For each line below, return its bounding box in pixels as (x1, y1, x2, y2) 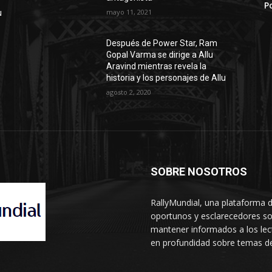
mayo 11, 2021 (106, 7, 152, 17)
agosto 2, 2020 (106, 87, 152, 97)
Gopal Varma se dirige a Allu (106, 50, 214, 60)
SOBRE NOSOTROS (151, 165, 247, 178)
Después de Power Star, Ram (106, 38, 218, 49)
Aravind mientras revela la (106, 61, 207, 72)
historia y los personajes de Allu (106, 73, 226, 83)
